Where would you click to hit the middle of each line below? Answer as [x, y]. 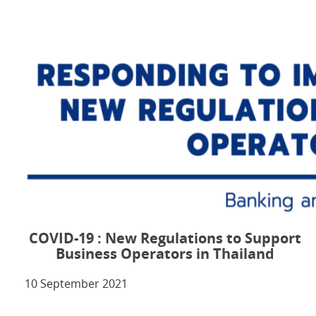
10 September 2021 [76, 284]
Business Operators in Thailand [165, 254]
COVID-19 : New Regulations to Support [165, 238]
